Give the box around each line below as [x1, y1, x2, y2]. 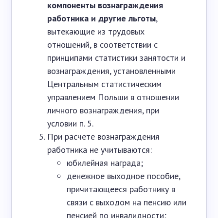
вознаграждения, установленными [47, 65, 176, 76]
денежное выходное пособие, [67, 170, 180, 182]
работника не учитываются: [47, 144, 152, 155]
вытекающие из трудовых [47, 26, 145, 37]
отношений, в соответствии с [47, 39, 158, 50]
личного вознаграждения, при [47, 105, 159, 116]
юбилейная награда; [67, 157, 143, 168]
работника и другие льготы [47, 13, 156, 24]
